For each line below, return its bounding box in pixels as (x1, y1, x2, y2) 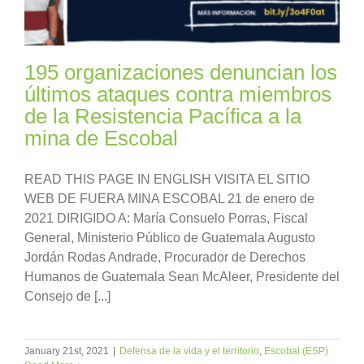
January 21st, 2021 (24, 344, 109, 357)
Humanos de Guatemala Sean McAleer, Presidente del (24, 269, 340, 284)
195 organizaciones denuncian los (24, 59, 337, 84)
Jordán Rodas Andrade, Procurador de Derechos (24, 249, 305, 264)
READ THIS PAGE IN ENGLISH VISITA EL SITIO (24, 171, 310, 186)
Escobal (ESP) (264, 344, 328, 357)
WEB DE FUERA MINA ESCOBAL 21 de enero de (24, 191, 314, 206)
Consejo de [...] (24, 288, 110, 303)
